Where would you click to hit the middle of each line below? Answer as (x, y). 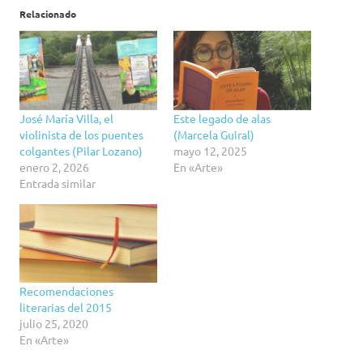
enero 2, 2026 (54, 167)
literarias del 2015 (66, 307)
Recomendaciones (66, 290)
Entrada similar (58, 183)
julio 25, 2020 (54, 323)
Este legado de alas (222, 118)
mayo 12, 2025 (210, 150)
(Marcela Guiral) (214, 134)
